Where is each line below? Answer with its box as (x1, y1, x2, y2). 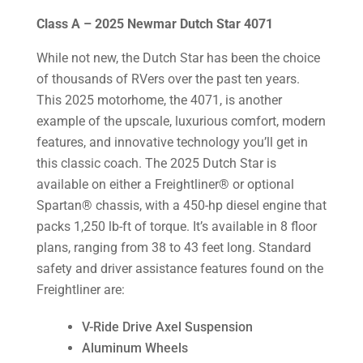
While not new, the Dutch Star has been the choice (36, 50, 320, 66)
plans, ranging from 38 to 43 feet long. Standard (36, 240, 311, 256)
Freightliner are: (36, 282, 125, 298)
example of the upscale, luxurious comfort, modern (36, 113, 326, 130)
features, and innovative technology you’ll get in (36, 135, 308, 151)
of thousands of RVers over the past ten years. (36, 71, 300, 88)
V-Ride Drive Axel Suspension (81, 319, 253, 335)
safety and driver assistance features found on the (36, 261, 323, 277)
